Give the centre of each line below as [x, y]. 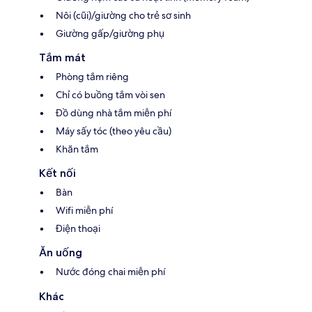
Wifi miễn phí [84, 210]
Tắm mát [62, 57]
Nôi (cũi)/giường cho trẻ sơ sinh [123, 15]
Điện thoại [78, 228]
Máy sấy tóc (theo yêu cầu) [114, 131]
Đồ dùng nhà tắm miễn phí [114, 112]
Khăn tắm [77, 149]
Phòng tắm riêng [92, 76]
